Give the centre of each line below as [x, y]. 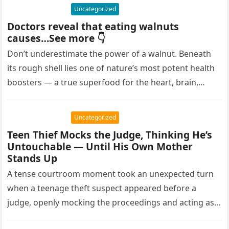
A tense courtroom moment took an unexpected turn [111, 174]
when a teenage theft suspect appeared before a [102, 188]
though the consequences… [61, 217]
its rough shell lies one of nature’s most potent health [111, 68]
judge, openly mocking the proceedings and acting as [111, 202]
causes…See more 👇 [56, 38]
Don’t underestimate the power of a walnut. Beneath [109, 54]
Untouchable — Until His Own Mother [100, 146]
